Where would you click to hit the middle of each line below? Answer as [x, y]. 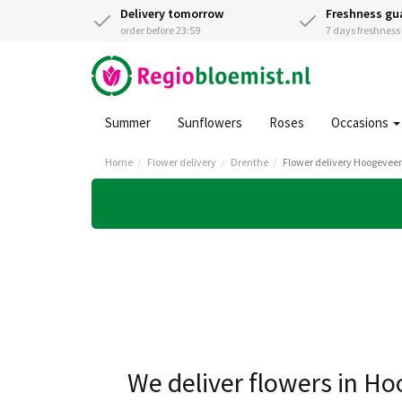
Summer [128, 122]
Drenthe [249, 162]
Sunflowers [210, 122]
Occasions [361, 122]
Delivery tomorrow [172, 13]
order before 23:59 [160, 30]
